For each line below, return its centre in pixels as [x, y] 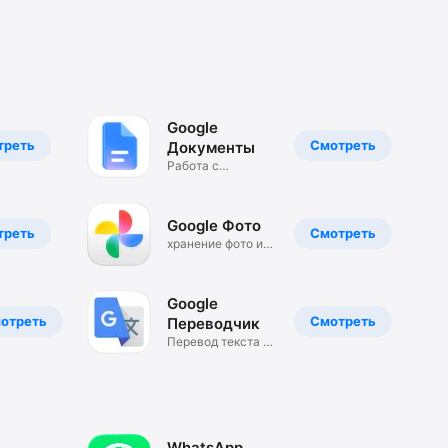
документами [205, 181]
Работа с [192, 166]
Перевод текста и [218, 342]
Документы [210, 148]
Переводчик [213, 324]
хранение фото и [214, 244]
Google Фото [213, 226]
